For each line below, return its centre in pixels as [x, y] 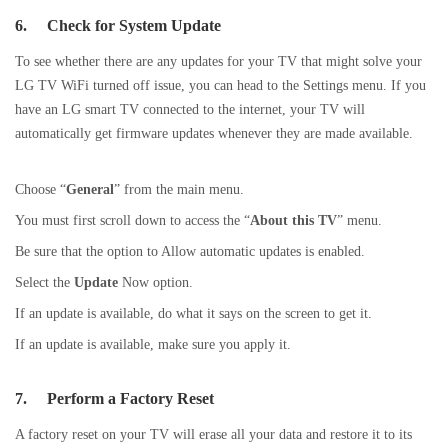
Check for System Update [134, 26]
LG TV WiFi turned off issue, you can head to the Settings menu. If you [220, 85]
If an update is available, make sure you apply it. [153, 344]
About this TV [293, 220]
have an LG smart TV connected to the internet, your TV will [190, 109]
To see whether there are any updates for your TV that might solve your [218, 61]
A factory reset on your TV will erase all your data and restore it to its [213, 434]
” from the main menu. [179, 189]
